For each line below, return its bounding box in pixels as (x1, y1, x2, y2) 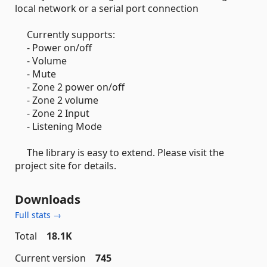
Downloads (15, 191, 80, 207)
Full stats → (15, 209, 61, 221)
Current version (15, 252, 86, 265)
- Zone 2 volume (15, 94, 98, 107)
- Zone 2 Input (15, 107, 89, 120)
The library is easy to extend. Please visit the (15, 146, 224, 159)
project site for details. (15, 159, 116, 172)
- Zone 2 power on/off (15, 80, 125, 94)
